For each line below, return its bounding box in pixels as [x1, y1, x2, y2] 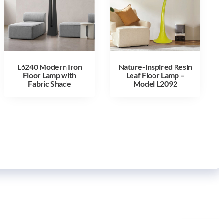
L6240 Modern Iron [17, 62, 82, 71]
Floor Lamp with [22, 70, 76, 80]
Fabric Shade [28, 78, 71, 88]
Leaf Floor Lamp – [126, 70, 185, 80]
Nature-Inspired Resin [118, 62, 193, 71]
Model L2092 [133, 78, 177, 88]
